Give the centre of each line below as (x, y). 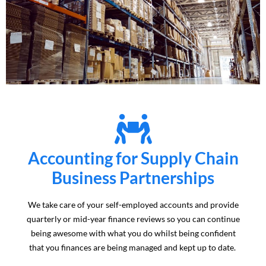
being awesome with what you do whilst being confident (133, 233)
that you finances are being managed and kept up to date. (133, 247)
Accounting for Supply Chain (133, 158)
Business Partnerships (133, 177)
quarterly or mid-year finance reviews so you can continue (133, 218)
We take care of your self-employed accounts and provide (133, 204)
